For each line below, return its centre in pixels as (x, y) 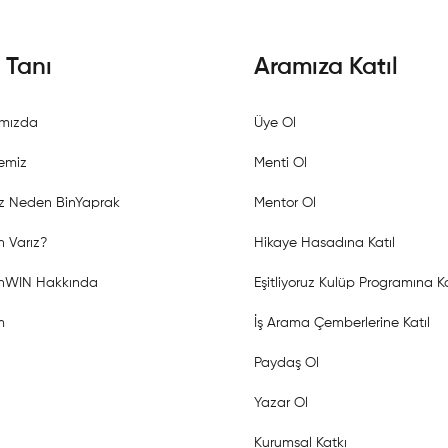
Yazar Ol (281, 402)
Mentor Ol (285, 202)
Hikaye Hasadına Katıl (324, 242)
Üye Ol (275, 122)
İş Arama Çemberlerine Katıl (342, 322)
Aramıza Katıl (326, 66)
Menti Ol (280, 162)
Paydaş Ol (286, 362)
